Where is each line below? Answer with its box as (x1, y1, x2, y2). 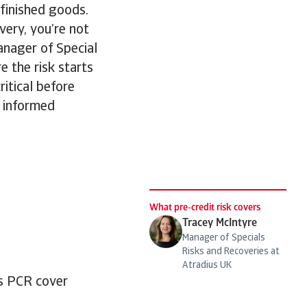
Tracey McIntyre (182, 218, 257, 229)
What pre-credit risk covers (149, 203, 260, 213)
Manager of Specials (182, 233, 265, 243)
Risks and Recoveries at (182, 247, 280, 257)
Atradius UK (182, 260, 232, 271)
